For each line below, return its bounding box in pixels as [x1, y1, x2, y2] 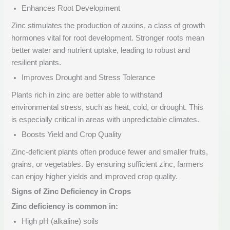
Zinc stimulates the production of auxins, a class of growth [11, 22, 205, 30]
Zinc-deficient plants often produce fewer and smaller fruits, [11, 148, 208, 157]
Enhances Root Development [22, 4, 121, 13]
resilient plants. [11, 59, 62, 67]
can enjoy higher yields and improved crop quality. [11, 172, 178, 181]
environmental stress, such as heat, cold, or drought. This [11, 103, 204, 112]
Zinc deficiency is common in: [11, 202, 119, 211]
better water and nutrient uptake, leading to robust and [11, 46, 190, 55]
